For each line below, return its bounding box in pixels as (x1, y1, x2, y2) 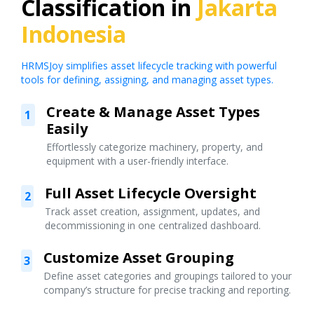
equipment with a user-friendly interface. (46, 153, 228, 168)
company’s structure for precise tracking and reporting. (43, 282, 292, 296)
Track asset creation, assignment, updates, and (45, 204, 261, 218)
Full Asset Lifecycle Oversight (45, 183, 257, 203)
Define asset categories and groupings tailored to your (43, 268, 292, 282)
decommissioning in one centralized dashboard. (45, 218, 261, 232)
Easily (46, 118, 88, 138)
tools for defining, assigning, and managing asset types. (21, 72, 273, 86)
